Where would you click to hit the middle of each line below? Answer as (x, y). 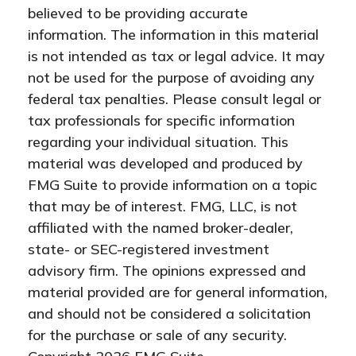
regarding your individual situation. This (158, 142)
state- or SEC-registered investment (149, 250)
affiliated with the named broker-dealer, (161, 228)
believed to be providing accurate (138, 14)
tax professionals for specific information (161, 121)
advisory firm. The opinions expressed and (167, 271)
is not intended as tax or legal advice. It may (176, 56)
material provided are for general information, (178, 292)
